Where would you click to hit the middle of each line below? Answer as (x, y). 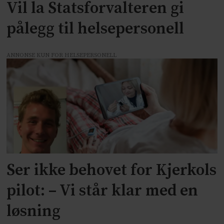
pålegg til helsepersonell (95, 29)
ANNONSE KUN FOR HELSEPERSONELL (62, 55)
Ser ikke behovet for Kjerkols (112, 171)
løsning (34, 212)
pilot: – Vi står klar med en (102, 191)
